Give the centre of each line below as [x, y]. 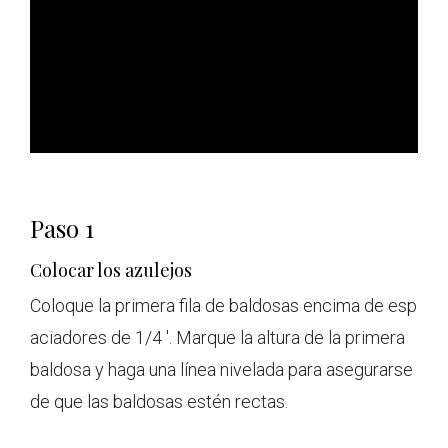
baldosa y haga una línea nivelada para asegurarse [221, 370]
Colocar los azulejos [111, 270]
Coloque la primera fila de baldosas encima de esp [223, 306]
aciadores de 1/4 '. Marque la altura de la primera [217, 338]
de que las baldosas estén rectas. [159, 402]
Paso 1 [62, 228]
